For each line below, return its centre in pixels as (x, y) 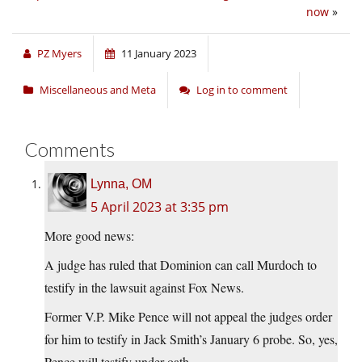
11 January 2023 (159, 54)
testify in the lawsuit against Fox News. (144, 288)
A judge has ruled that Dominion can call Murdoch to (181, 265)
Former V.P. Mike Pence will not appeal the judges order (188, 317)
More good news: (89, 236)
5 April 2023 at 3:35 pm (160, 207)
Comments (69, 149)
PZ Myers (59, 54)
